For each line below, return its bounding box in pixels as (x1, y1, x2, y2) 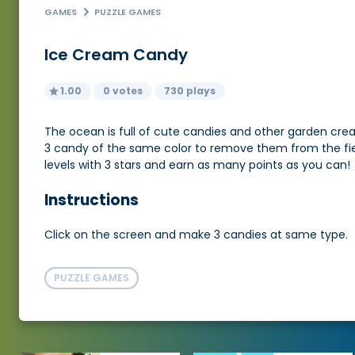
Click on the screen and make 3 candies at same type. (44, 226, 348, 242)
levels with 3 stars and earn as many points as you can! (44, 157, 350, 174)
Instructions (44, 189, 139, 212)
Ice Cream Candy (44, 44, 188, 67)
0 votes (103, 84, 143, 98)
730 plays (164, 84, 216, 98)
